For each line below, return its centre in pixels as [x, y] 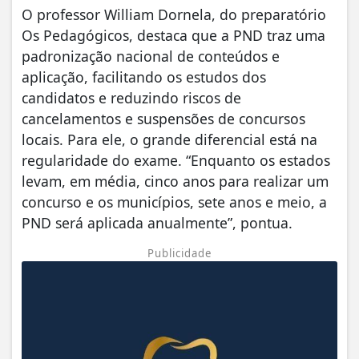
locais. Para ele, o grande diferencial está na [169, 140]
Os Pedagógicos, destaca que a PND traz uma [173, 36]
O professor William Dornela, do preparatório [174, 15]
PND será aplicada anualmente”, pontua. [157, 223]
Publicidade [179, 254]
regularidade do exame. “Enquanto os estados [176, 161]
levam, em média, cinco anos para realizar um [175, 182]
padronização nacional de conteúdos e [151, 56]
